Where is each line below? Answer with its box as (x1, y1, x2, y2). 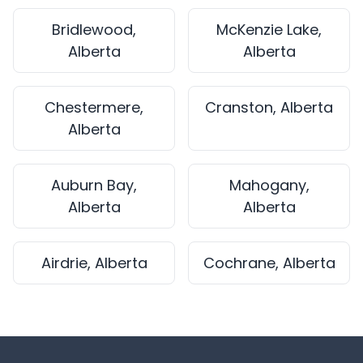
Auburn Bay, (51, 175, 137, 195)
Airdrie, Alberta (41, 253, 147, 273)
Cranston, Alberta (205, 97, 333, 117)
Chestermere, (45, 97, 143, 117)
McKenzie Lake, (216, 19, 322, 40)
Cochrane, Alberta (203, 253, 335, 273)
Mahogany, (228, 175, 310, 195)
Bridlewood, (52, 19, 136, 40)
